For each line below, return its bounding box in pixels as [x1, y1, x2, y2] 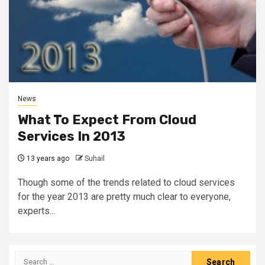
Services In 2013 [18, 128, 125, 144]
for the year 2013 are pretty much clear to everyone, [18, 190, 231, 202]
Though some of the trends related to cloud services [18, 176, 235, 188]
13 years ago [25, 154, 69, 163]
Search [14, 251, 46, 263]
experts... [18, 205, 55, 216]
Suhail [85, 154, 105, 163]
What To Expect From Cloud [18, 111, 196, 128]
